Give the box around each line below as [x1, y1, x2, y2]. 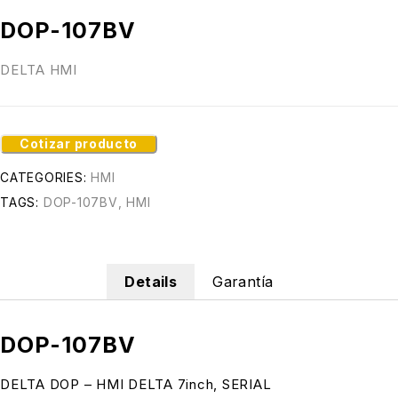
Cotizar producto [20, 136, 139, 152]
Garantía [212, 272, 274, 291]
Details [124, 272, 178, 291]
